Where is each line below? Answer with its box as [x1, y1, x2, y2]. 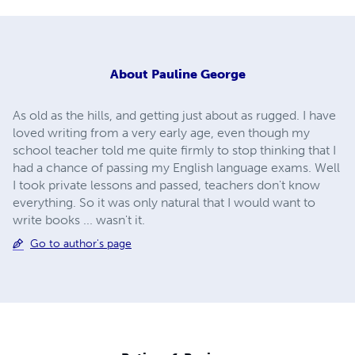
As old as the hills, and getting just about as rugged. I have [13, 107, 336, 123]
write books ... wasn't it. [13, 212, 145, 227]
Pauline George [151, 66, 246, 82]
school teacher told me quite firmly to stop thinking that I [13, 142, 336, 158]
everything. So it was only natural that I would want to [13, 194, 315, 210]
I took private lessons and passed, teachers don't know [13, 177, 320, 193]
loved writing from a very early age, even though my [13, 124, 310, 140]
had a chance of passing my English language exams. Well [13, 159, 340, 175]
